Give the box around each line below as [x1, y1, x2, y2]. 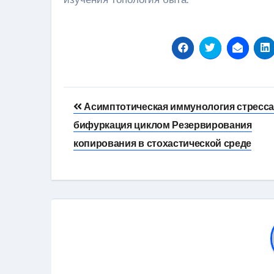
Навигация [63, 86, 165, 111]
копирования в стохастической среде [73, 136, 252, 150]
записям [63, 136, 143, 161]
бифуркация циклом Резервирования [73, 118, 252, 131]
